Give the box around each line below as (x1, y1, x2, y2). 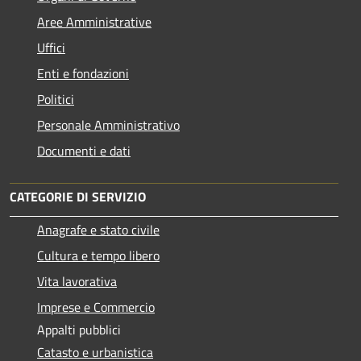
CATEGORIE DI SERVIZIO (10, 186, 146, 206)
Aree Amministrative (37, 11, 151, 31)
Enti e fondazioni (37, 63, 129, 83)
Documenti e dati (37, 140, 131, 160)
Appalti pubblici (37, 319, 121, 339)
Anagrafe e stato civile (37, 219, 160, 239)
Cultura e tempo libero (37, 245, 160, 265)
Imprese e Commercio (37, 297, 155, 317)
